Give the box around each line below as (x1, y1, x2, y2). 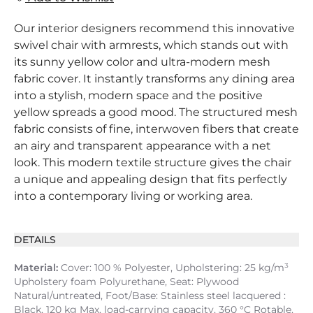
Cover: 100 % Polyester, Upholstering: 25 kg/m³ (58, 261, 289, 274)
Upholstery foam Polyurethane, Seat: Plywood (14, 275, 239, 288)
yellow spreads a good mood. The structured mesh (14, 105, 298, 119)
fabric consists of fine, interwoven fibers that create (14, 122, 299, 136)
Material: (14, 261, 58, 274)
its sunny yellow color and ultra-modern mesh (14, 55, 270, 68)
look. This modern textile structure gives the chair (14, 156, 291, 169)
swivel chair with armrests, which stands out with (14, 38, 289, 52)
